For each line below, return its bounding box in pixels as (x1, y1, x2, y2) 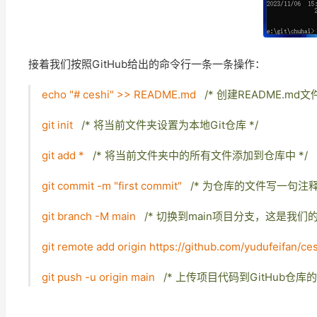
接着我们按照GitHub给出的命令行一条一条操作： (28, 57, 265, 71)
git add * (42, 149, 93, 162)
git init (42, 118, 81, 132)
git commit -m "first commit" (42, 179, 190, 192)
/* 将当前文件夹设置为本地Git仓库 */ (81, 118, 258, 132)
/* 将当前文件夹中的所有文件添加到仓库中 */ (93, 149, 308, 162)
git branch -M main (42, 209, 144, 223)
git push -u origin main (42, 270, 163, 284)
